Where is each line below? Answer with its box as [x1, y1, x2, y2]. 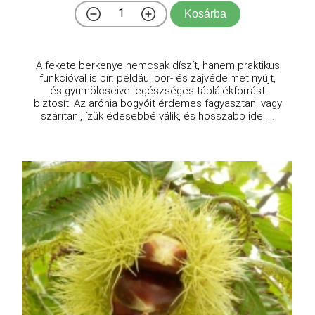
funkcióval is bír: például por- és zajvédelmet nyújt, [39, 72, 276, 85]
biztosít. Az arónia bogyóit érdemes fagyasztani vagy [33, 97, 282, 110]
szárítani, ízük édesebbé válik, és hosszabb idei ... [41, 110, 274, 123]
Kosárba [184, 8, 226, 20]
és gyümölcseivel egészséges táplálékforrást [50, 84, 265, 98]
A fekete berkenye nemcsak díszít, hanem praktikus [35, 59, 280, 72]
